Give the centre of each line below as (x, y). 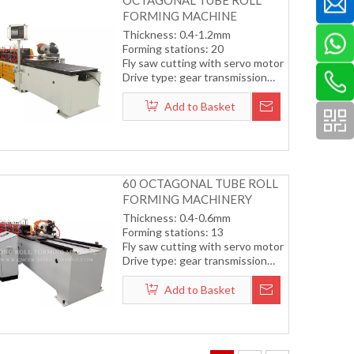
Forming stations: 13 (174, 232)
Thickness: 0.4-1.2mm (177, 35)
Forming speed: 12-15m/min (190, 289)
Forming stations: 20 (174, 49)
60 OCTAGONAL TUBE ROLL (200, 184)
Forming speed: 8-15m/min (187, 106)
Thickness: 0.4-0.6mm (177, 218)
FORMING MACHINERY (187, 200)
